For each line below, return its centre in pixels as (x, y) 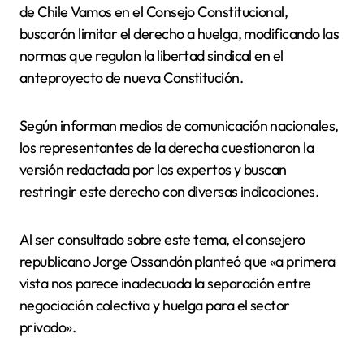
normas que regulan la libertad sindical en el (152, 55)
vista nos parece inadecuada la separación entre (165, 283)
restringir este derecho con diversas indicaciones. (169, 191)
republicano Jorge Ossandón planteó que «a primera (178, 261)
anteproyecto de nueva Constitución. (132, 77)
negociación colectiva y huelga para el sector (155, 305)
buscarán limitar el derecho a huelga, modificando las (180, 33)
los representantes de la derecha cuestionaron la (167, 147)
